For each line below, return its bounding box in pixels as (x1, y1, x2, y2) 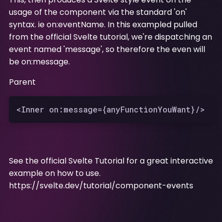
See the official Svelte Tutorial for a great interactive (8, 155, 213, 166)
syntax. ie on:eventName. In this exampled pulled (8, 19, 197, 30)
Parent (8, 76, 36, 88)
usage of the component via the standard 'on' (8, 6, 187, 18)
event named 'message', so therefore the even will (8, 44, 205, 55)
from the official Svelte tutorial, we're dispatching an (8, 31, 212, 43)
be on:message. (8, 56, 70, 67)
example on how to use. (8, 167, 101, 179)
